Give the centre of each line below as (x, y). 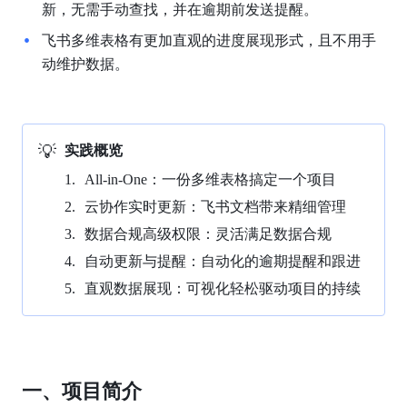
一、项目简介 (81, 391)
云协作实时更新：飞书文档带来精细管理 (215, 206)
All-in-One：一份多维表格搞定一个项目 (210, 179)
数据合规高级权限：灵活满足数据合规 (208, 233)
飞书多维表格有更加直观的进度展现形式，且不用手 (208, 40)
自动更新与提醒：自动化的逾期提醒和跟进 (222, 261)
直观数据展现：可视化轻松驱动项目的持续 (222, 288)
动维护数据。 (85, 64)
